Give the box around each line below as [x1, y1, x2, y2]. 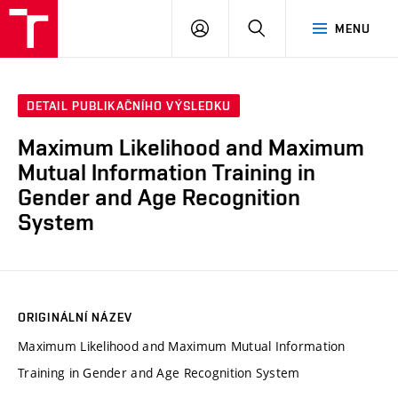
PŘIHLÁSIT [208, 20, 272, 35]
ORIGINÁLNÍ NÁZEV [18, 309, 132, 324]
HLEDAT [265, 20, 312, 35]
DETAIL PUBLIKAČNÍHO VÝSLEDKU [27, 99, 232, 114]
